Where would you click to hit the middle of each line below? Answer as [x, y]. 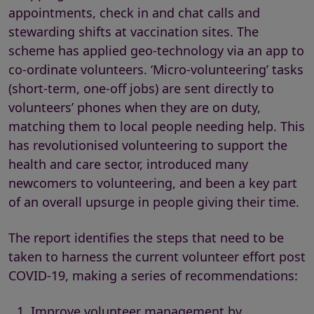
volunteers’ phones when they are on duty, [135, 107]
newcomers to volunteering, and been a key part [153, 183]
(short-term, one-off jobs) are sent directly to [141, 88]
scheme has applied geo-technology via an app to [156, 50]
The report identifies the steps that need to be [146, 238]
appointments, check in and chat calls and [134, 13]
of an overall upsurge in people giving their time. [154, 202]
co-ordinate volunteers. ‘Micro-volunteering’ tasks [156, 69]
